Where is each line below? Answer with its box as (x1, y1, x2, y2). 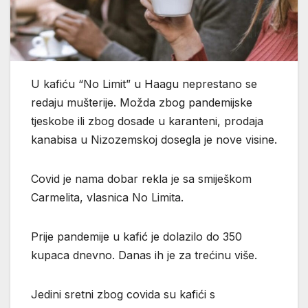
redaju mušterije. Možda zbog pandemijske (31, 95, 252, 109)
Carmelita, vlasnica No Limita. (31, 190, 184, 204)
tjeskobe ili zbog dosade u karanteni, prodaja (31, 113, 263, 128)
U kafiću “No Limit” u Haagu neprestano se (31, 76, 257, 91)
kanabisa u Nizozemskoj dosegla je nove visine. (31, 132, 277, 146)
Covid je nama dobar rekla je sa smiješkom (31, 171, 252, 186)
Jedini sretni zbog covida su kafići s (31, 287, 215, 301)
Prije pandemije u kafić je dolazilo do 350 (31, 229, 242, 243)
